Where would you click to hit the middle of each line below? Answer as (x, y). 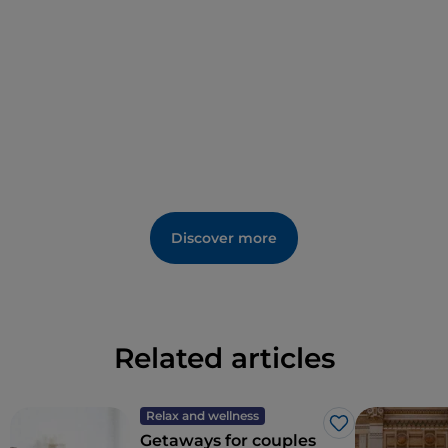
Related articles (224, 358)
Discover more (224, 238)
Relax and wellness (202, 416)
